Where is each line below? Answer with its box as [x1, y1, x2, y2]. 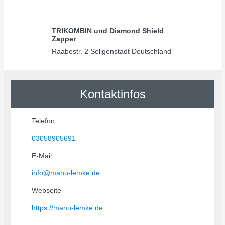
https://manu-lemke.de [32, 203, 105, 212]
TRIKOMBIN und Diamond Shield [52, 26, 164, 35]
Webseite [32, 186, 62, 194]
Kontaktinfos [79, 87, 146, 101]
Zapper [52, 34, 76, 43]
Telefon [32, 117, 55, 125]
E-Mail [32, 151, 52, 160]
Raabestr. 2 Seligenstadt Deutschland [52, 47, 172, 55]
